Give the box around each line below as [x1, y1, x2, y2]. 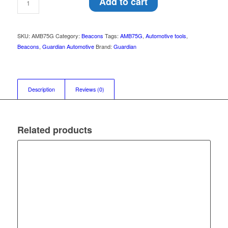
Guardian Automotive [42, 42, 94, 51]
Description [27, 85, 55, 94]
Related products [17, 123, 92, 137]
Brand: [95, 42, 113, 51]
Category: [55, 32, 81, 40]
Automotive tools [145, 32, 186, 40]
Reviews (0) [75, 85, 104, 94]
